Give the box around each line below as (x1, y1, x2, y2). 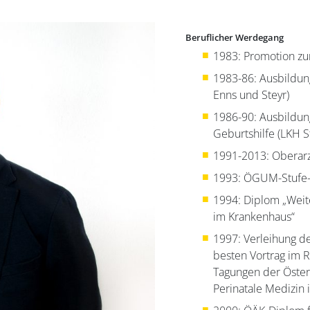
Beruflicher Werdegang (185, 30, 284, 44)
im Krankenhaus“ (213, 208, 295, 224)
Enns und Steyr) (213, 86, 290, 102)
